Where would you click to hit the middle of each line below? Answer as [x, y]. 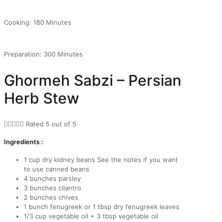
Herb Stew [42, 98]
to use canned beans [56, 169]
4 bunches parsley [52, 179]
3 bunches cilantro [53, 188]
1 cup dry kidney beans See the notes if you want [101, 160]
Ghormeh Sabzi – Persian [93, 80]
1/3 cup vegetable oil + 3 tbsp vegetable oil [91, 216]
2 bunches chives [51, 197]
